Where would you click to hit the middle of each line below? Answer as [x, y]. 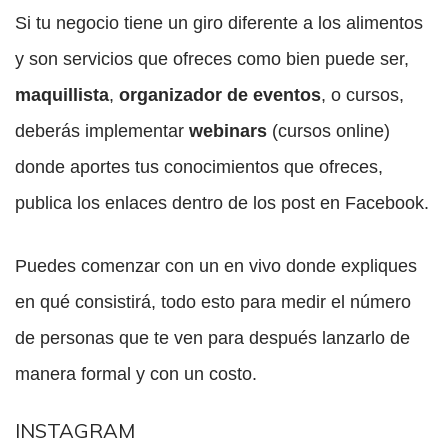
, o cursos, [362, 95]
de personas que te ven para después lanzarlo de [212, 338]
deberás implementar [102, 131]
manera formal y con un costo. [136, 374]
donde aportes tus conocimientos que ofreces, [199, 167]
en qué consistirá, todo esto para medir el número [213, 302]
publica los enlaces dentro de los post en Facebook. [222, 203]
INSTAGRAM [75, 431]
